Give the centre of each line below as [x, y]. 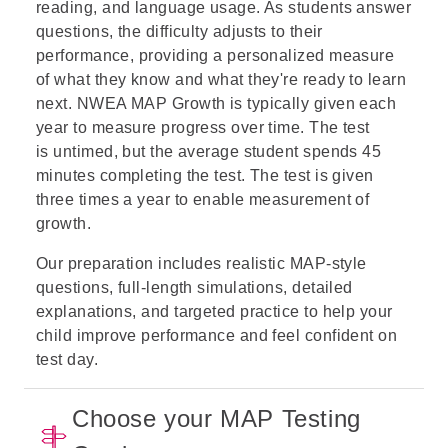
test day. [67, 359]
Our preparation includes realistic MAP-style [201, 263]
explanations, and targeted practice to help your [214, 311]
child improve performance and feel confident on [217, 335]
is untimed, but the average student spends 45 [209, 151]
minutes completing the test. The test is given [205, 175]
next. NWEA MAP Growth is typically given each [216, 103]
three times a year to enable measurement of [203, 199]
